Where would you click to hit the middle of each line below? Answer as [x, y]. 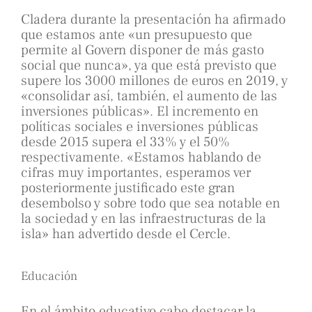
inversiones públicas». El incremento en [140, 112]
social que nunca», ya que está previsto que [149, 66]
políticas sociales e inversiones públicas [140, 127]
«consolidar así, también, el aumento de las [149, 96]
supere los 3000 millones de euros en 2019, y [154, 81]
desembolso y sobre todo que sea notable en [150, 204]
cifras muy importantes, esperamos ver [136, 173]
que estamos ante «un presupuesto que [136, 35]
